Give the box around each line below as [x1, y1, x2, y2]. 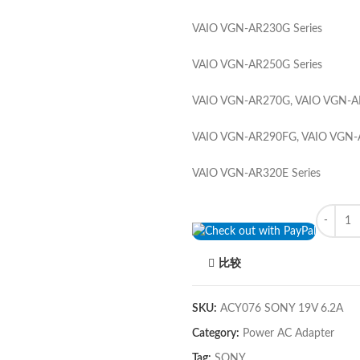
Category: [192, 328, 242, 340]
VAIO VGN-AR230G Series [192, 23, 322, 35]
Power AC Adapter [243, 328, 334, 340]
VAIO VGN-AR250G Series [192, 59, 322, 71]
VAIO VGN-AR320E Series [192, 168, 321, 179]
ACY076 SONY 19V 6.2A [220, 303, 343, 315]
